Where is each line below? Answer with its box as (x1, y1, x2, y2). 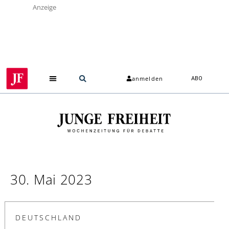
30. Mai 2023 (10, 170, 93, 189)
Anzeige (33, 3, 56, 12)
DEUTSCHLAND (15, 212, 82, 222)
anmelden (132, 75, 163, 83)
